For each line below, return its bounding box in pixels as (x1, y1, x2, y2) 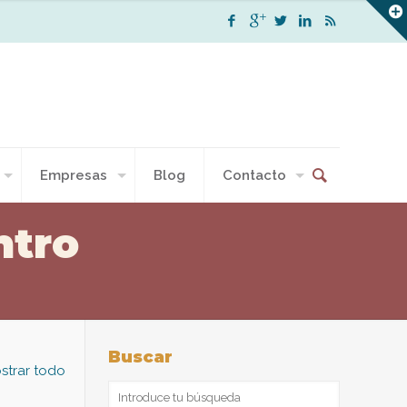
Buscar (108, 346, 174, 367)
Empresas (39, 166, 107, 184)
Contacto (222, 166, 286, 184)
